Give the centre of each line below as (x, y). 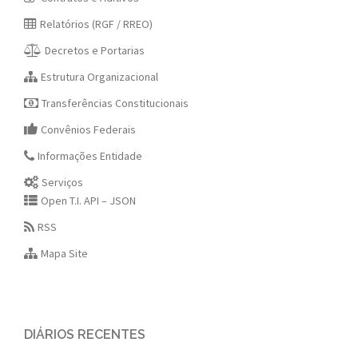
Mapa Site (65, 254)
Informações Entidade (90, 156)
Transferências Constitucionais (115, 103)
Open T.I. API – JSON (89, 201)
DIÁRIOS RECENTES (85, 335)
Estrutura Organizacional (100, 77)
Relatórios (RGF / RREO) (97, 24)
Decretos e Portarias (95, 51)
